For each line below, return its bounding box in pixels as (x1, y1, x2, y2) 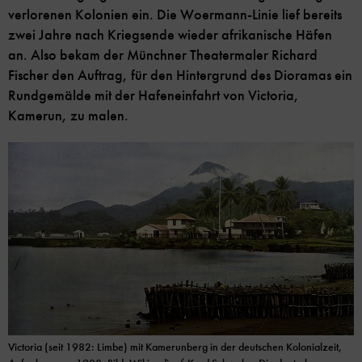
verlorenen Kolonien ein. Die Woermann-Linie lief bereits (8, 6, 342, 24)
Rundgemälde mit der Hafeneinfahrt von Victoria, (8, 86, 299, 105)
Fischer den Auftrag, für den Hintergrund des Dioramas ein (8, 66, 352, 85)
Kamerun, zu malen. (8, 107, 128, 125)
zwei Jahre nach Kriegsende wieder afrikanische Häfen (8, 26, 332, 44)
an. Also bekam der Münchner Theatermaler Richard (8, 46, 318, 65)
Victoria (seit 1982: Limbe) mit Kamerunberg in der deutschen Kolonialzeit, (8, 340, 342, 355)
